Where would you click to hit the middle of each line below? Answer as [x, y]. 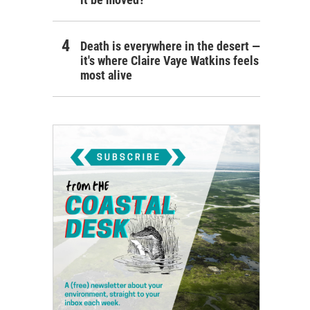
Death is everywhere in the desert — [170, 46]
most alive [106, 75]
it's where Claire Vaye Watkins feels [170, 60]
